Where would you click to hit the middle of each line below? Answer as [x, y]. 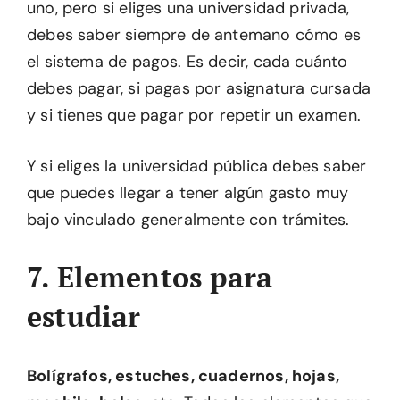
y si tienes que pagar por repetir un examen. [194, 115]
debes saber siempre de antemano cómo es [194, 34]
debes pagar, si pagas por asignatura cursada [199, 88]
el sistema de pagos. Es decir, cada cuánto [187, 61]
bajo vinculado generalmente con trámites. [188, 219]
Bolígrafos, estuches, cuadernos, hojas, [183, 375]
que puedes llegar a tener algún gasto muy [188, 192]
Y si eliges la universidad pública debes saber [197, 166]
